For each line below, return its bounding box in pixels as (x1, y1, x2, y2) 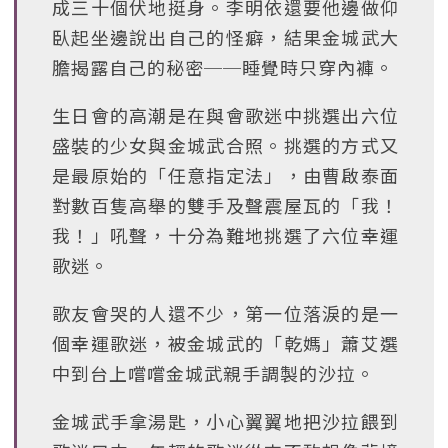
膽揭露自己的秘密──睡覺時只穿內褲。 (52, 54, 394, 80)
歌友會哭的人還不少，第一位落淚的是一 (52, 300, 399, 326)
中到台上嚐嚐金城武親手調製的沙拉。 (52, 360, 375, 386)
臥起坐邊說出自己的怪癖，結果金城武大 (52, 24, 399, 50)
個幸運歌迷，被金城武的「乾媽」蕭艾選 (52, 330, 399, 356)
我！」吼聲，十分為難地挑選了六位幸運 (52, 222, 399, 248)
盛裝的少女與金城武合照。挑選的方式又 (52, 132, 399, 158)
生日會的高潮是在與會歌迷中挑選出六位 (52, 102, 399, 128)
